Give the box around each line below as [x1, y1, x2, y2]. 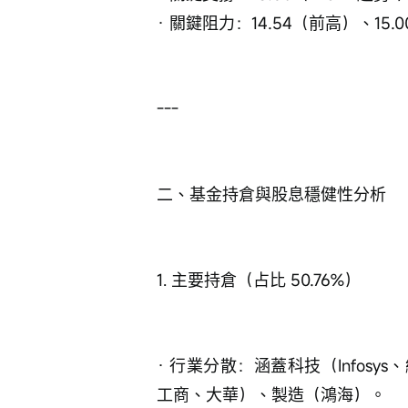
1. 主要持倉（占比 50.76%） [157, 269, 361, 291]
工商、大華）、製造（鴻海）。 [157, 383, 386, 406]
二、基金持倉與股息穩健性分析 [157, 183, 386, 206]
